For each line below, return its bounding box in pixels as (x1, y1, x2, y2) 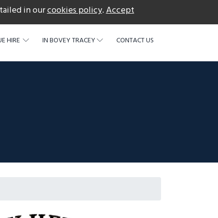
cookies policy (47, 3, 102, 18)
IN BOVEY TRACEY (42, 35, 95, 46)
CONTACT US (116, 35, 154, 46)
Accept (106, 3, 134, 18)
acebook (134, 4, 161, 16)
